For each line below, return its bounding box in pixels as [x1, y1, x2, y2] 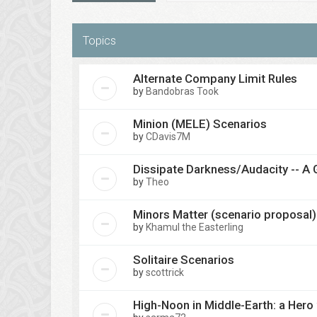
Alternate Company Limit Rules [133, 71, 297, 86]
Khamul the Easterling [146, 221, 243, 233]
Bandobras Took [146, 86, 219, 97]
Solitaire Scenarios [133, 253, 234, 267]
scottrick [146, 267, 184, 278]
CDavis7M [146, 131, 190, 142]
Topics [83, 33, 116, 47]
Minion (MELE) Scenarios [133, 117, 267, 131]
